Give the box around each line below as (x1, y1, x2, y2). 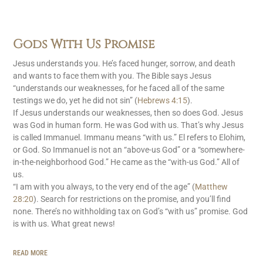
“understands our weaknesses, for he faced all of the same (13, 83, 225, 93)
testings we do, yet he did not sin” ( (13, 96, 138, 106)
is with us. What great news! (13, 219, 116, 229)
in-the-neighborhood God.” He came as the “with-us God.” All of (13, 157, 240, 167)
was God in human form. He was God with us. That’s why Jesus (13, 120, 244, 130)
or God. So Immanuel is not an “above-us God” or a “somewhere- (13, 145, 245, 155)
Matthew (195, 182, 228, 192)
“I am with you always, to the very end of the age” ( (13, 182, 195, 192)
